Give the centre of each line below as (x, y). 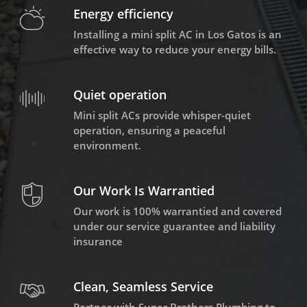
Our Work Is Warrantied (144, 191)
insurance (98, 242)
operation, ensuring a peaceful (149, 131)
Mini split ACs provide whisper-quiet (162, 115)
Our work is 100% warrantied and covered (177, 211)
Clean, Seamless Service (143, 287)
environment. (107, 146)
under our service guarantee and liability (174, 226)
